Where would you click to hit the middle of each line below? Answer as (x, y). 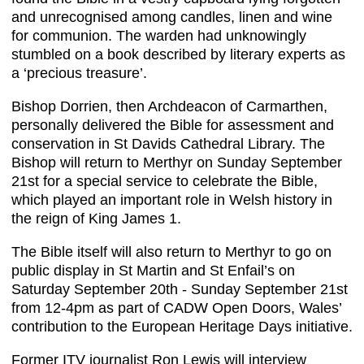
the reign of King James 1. (96, 219)
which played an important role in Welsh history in (172, 200)
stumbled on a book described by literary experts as (178, 55)
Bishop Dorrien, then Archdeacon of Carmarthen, (169, 107)
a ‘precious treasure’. (79, 74)
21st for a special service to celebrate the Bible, (165, 182)
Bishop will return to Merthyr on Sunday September (177, 163)
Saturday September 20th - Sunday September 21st (180, 290)
